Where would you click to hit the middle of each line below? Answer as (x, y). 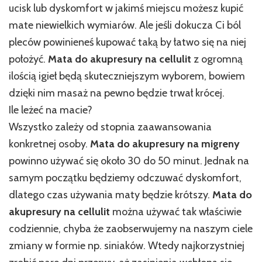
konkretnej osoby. (49, 144)
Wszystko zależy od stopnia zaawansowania (110, 127)
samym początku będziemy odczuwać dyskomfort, (125, 177)
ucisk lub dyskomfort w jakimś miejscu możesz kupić (126, 8)
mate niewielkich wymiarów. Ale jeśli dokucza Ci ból (125, 25)
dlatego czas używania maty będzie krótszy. (111, 194)
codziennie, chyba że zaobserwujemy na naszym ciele (131, 228)
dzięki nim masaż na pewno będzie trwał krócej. (117, 93)
